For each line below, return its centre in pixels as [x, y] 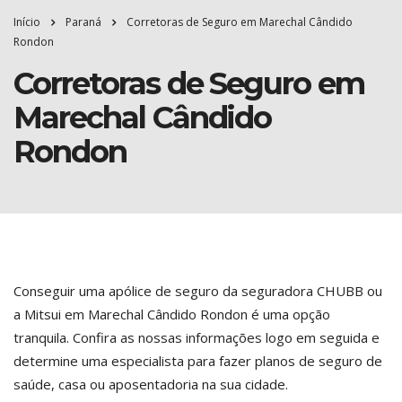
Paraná [83, 22]
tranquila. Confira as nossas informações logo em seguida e [197, 337]
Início [27, 22]
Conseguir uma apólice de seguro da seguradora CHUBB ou [198, 291]
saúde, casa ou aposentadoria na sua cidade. [151, 384]
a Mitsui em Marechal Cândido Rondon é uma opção [172, 314]
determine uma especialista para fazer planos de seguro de [198, 361]
